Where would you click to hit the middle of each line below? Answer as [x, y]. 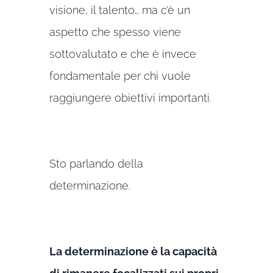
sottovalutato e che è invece [122, 54]
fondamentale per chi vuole [120, 76]
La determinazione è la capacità [133, 252]
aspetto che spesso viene [115, 32]
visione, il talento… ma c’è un [119, 10]
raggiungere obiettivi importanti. [130, 98]
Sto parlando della [96, 164]
